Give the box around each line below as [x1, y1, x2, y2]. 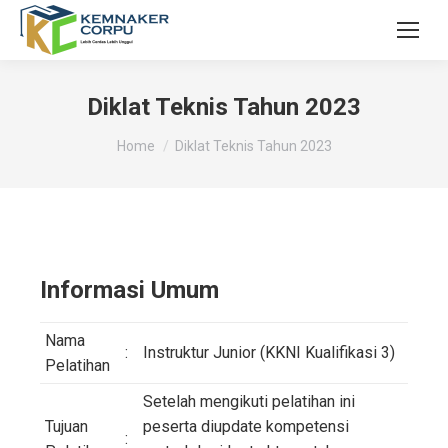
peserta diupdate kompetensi [143, 417, 349, 436]
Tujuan [45, 417, 88, 436]
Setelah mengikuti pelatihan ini [143, 392, 355, 411]
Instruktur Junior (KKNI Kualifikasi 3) [143, 343, 395, 362]
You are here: [116, 127, 206, 146]
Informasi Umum [40, 276, 219, 304]
